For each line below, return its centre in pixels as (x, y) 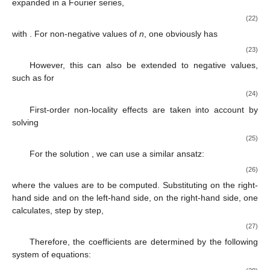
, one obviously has (181, 33)
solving (25, 122)
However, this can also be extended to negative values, (143, 65)
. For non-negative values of (84, 33)
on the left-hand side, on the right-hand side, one (164, 198)
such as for (33, 78)
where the (33, 185)
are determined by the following (196, 242)
